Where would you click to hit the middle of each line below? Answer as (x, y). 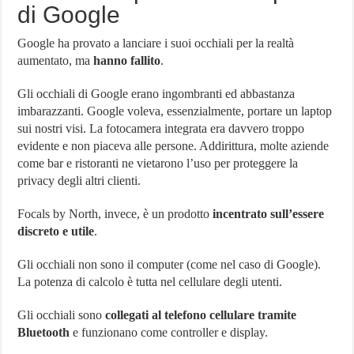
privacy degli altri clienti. (79, 180)
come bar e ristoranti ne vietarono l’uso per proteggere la (158, 163)
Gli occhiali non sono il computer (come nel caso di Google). (169, 264)
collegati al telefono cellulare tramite (201, 314)
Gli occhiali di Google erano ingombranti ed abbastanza (156, 93)
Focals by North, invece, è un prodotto (115, 213)
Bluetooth (44, 332)
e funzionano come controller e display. (169, 332)
